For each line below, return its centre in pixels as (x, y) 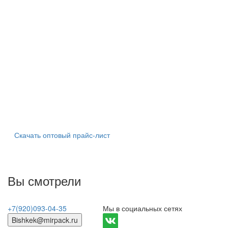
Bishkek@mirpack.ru (45, 220)
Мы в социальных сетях (142, 208)
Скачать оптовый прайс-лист (62, 135)
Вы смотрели (44, 181)
